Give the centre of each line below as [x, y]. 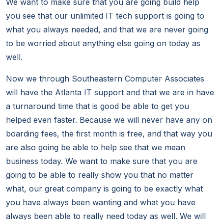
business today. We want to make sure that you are [102, 161]
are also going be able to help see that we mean [96, 148]
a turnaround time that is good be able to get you [97, 106]
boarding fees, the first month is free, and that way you [109, 134]
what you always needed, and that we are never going [107, 30]
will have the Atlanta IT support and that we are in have [110, 93]
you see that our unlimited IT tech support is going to [105, 16]
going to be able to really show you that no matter [100, 175]
